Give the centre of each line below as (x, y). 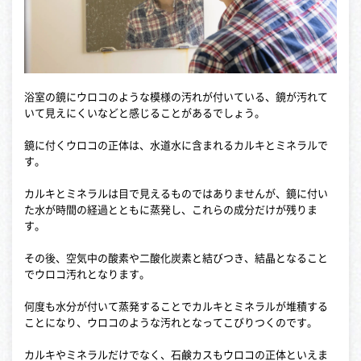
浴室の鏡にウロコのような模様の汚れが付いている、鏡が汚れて (176, 98)
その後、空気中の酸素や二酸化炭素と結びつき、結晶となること (176, 259)
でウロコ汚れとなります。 (87, 275)
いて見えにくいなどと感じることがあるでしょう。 (145, 114)
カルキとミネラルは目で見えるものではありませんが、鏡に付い (176, 194)
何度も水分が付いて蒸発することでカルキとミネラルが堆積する (176, 307)
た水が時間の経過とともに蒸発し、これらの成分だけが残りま (171, 210)
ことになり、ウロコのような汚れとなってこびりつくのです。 (171, 323)
